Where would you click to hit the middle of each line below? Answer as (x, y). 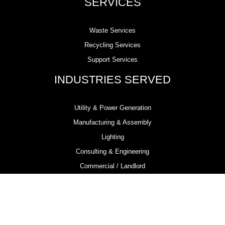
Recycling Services (113, 45)
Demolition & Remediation (113, 181)
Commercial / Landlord (113, 166)
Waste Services (113, 31)
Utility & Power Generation (113, 108)
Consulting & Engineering (113, 152)
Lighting (113, 137)
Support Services (113, 60)
